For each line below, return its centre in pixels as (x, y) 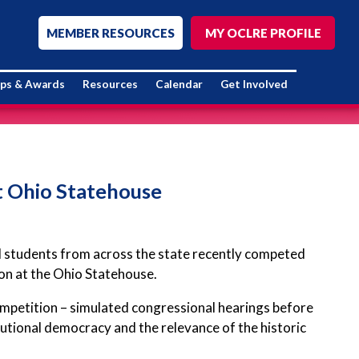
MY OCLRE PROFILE (263, 33)
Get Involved (254, 84)
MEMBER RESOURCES (111, 33)
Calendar (179, 84)
